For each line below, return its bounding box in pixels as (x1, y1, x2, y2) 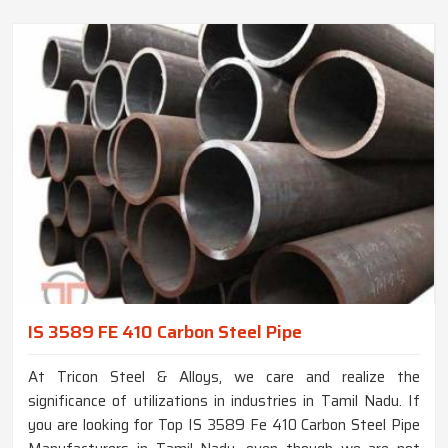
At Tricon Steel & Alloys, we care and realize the (28, 365, 420, 390)
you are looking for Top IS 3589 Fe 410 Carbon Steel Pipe (28, 413, 420, 438)
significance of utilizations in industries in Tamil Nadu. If (28, 389, 420, 414)
